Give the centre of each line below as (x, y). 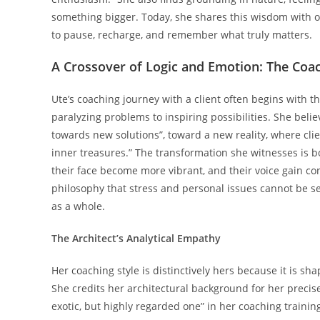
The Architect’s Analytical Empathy (136, 239)
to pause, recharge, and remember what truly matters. (182, 35)
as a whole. (78, 206)
